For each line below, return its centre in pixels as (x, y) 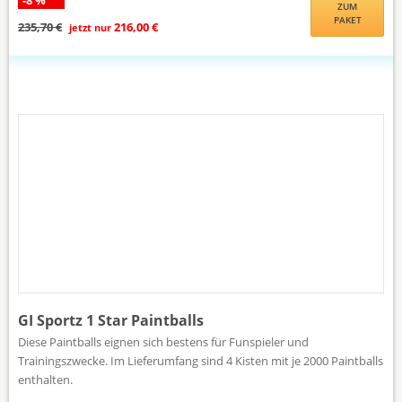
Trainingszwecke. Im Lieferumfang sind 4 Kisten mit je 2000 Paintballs (201, 360)
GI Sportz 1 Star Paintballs (111, 320)
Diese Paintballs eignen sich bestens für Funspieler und (163, 341)
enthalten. (45, 379)
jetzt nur (90, 27)
